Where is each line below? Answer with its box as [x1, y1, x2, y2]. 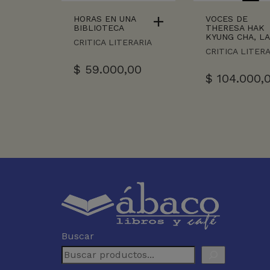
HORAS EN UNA [74, 14, 136, 24]
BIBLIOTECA [74, 23, 124, 33]
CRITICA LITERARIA [74, 37, 152, 48]
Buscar [61, 230, 94, 242]
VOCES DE [206, 14, 248, 24]
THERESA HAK [206, 23, 265, 33]
